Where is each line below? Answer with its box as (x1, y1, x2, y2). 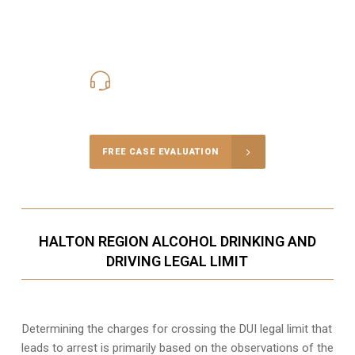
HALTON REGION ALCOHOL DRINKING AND (38, 233, 316, 250)
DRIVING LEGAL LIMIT (106, 253, 249, 270)
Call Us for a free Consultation (97, 94, 257, 109)
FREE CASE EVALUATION (101, 147, 219, 158)
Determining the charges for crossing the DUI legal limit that (22, 322, 333, 337)
